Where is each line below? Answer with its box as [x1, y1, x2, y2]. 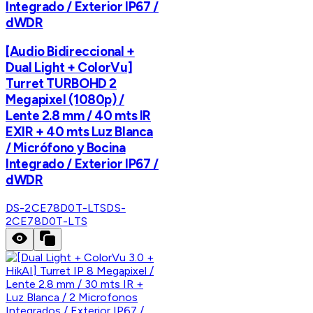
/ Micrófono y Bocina [6, 140, 126, 156]
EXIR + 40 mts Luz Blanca [6, 124, 154, 140]
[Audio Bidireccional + [6, 43, 135, 60]
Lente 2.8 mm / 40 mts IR [6, 108, 152, 124]
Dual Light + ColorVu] [6, 59, 133, 76]
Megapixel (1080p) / [6, 92, 124, 108]
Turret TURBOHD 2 [6, 75, 117, 92]
